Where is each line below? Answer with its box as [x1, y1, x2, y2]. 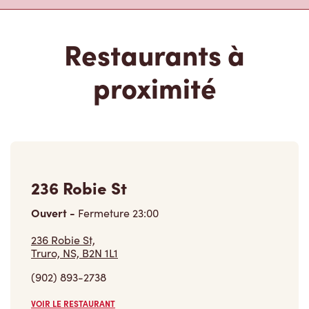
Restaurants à [64, 34, 245, 73]
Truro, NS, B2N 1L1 [31, 246, 118, 261]
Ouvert [31, 205, 70, 221]
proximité [92, 68, 217, 106]
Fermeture [75, 206, 132, 221]
